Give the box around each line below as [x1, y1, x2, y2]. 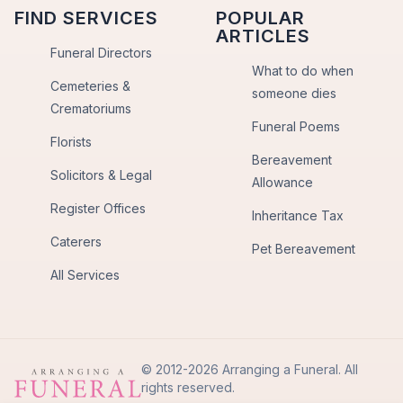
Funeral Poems [252, 119, 340, 134]
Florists [50, 134, 92, 149]
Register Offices [50, 201, 146, 216]
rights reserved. [141, 380, 236, 395]
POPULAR [216, 7, 305, 29]
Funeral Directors [50, 45, 152, 60]
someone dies [252, 85, 336, 101]
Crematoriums [50, 101, 131, 116]
